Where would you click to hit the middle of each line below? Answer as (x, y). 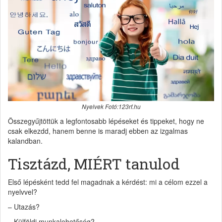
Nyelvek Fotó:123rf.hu (111, 107)
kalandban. (25, 141)
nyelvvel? (23, 192)
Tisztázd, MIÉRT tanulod (94, 164)
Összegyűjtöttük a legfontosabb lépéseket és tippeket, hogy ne (106, 121)
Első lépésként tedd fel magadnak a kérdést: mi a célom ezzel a (108, 182)
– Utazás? (24, 207)
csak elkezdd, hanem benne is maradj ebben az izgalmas (98, 131)
